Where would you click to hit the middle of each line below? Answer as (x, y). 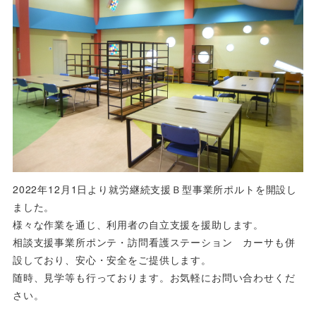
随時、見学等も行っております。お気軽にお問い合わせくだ (154, 278)
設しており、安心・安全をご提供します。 (112, 260)
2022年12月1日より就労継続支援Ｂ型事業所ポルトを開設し (155, 189)
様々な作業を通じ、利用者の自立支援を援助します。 (138, 225)
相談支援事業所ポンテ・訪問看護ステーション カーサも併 (154, 242)
